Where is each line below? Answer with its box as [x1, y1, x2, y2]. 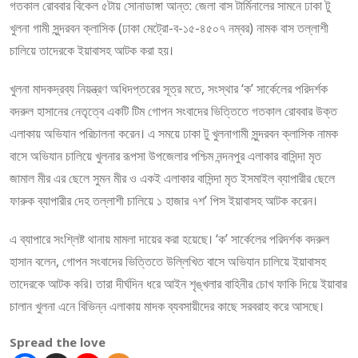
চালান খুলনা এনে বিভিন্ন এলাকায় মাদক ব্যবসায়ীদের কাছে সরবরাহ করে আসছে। [10, 297, 324, 315]
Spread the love [10, 334, 105, 350]
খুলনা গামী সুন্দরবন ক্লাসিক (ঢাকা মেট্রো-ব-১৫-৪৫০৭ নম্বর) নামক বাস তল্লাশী [10, 19, 328, 37]
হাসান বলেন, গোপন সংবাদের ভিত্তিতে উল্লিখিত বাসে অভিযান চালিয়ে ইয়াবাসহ [10, 253, 326, 270]
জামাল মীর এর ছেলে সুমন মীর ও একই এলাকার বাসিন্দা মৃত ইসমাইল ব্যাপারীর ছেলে [10, 169, 335, 187]
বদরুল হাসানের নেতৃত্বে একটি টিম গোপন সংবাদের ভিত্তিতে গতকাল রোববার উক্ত [10, 102, 337, 120]
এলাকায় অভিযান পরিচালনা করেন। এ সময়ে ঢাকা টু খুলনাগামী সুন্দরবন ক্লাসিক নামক [10, 125, 338, 142]
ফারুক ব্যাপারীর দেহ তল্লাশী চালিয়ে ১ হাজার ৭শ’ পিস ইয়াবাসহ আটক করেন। [10, 192, 317, 209]
